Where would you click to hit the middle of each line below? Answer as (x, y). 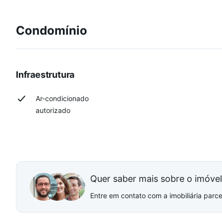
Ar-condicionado (62, 98)
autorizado (53, 110)
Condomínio (52, 30)
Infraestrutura (45, 75)
